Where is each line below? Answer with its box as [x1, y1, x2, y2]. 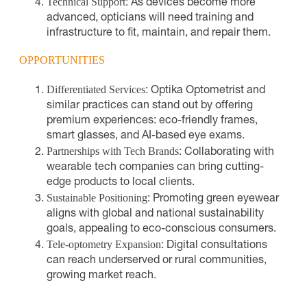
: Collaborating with [179, 147, 274, 158]
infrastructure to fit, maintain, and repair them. [47, 27, 271, 39]
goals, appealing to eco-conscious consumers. [47, 223, 276, 235]
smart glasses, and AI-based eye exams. [47, 130, 245, 142]
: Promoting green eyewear [147, 193, 279, 205]
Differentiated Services [47, 83, 145, 95]
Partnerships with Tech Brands [47, 145, 179, 157]
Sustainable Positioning [47, 191, 147, 204]
